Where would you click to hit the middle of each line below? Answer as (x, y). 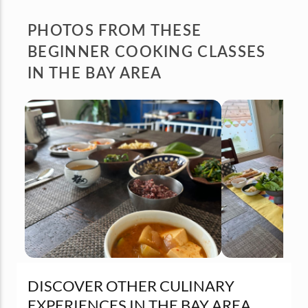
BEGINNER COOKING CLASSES (147, 51)
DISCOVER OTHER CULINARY (131, 285)
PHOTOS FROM (89, 29)
